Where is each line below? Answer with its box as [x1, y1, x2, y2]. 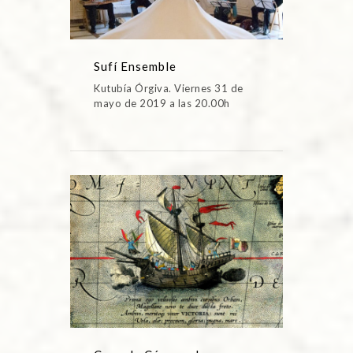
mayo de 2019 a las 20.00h [94, 97, 230, 110]
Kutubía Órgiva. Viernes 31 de [94, 82, 243, 95]
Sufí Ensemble [94, 59, 176, 74]
